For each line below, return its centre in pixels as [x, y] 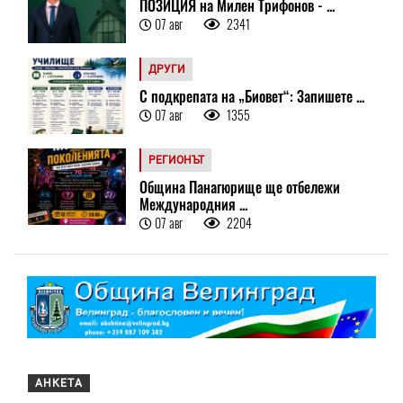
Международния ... [193, 204]
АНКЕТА [59, 383]
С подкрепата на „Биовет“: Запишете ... [251, 96]
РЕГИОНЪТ [176, 160]
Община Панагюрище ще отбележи [239, 187]
